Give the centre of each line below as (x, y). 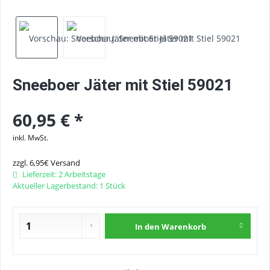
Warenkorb (184, 227)
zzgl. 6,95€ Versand (46, 163)
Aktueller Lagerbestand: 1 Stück (69, 186)
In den (148, 227)
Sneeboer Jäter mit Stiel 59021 (123, 85)
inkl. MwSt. (30, 138)
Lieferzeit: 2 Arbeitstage (63, 174)
